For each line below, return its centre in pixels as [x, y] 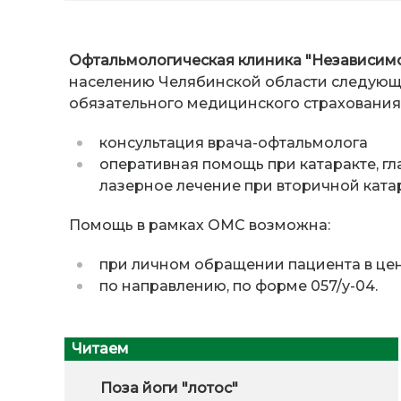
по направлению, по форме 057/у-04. [238, 286]
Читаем [100, 349]
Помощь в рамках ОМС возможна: [199, 226]
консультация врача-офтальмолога [233, 143]
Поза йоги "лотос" [169, 388]
